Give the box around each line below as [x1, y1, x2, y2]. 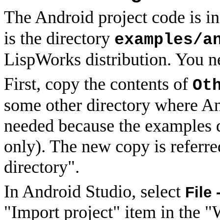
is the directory [4, 28, 114, 48]
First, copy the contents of [4, 74, 192, 94]
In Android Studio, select [4, 181, 185, 201]
